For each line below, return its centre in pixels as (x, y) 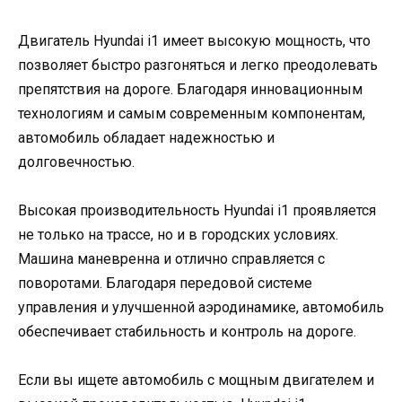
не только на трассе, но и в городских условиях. (178, 234)
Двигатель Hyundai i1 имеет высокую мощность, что (194, 40)
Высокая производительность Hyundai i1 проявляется (197, 210)
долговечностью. (76, 162)
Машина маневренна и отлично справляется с (171, 258)
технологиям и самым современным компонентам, (192, 113)
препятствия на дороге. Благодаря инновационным (190, 89)
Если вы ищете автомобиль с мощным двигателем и (196, 380)
